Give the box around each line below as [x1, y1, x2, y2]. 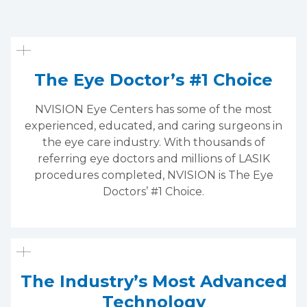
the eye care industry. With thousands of [42, 135, 265, 149]
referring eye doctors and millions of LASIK [37, 151, 270, 165]
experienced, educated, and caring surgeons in [25, 119, 282, 132]
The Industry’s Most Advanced [20, 271, 287, 291]
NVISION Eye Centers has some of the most [35, 102, 272, 116]
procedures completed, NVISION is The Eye [34, 168, 273, 182]
